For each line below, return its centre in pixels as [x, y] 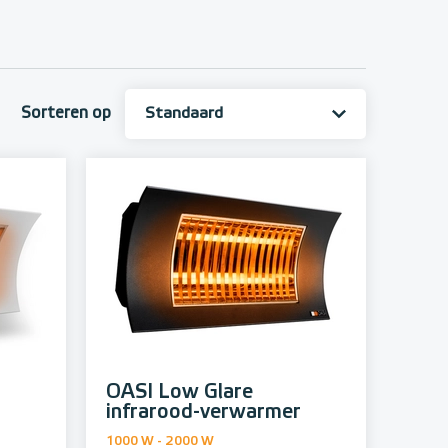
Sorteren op [66, 113]
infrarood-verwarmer [203, 412]
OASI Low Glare [179, 392]
